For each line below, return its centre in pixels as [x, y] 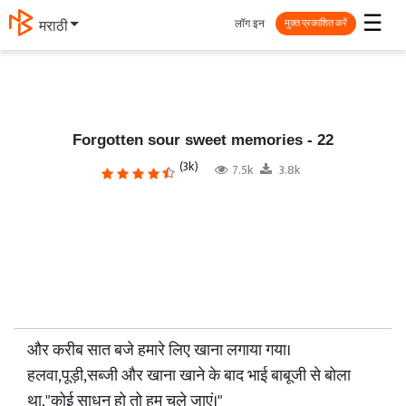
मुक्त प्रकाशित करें [316, 23]
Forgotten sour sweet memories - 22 [203, 140]
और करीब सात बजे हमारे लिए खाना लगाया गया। [159, 351]
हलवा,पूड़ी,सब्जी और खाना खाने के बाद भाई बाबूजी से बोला [189, 376]
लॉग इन [250, 23]
